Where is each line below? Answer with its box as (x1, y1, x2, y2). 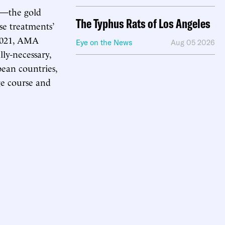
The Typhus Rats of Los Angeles (76, 16, 210, 31)
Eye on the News (76, 38, 133, 47)
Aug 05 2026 (171, 38, 215, 47)
